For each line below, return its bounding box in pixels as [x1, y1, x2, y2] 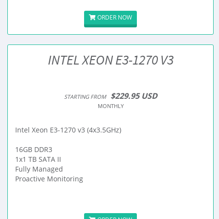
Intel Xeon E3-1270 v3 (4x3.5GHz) [15, 125, 121, 134]
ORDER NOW [96, 13, 132, 22]
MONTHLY [97, 102, 124, 109]
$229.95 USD [110, 90, 157, 101]
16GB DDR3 [15, 145, 52, 154]
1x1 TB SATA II [15, 154, 61, 164]
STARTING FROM [64, 93, 106, 100]
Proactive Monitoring [15, 174, 83, 183]
